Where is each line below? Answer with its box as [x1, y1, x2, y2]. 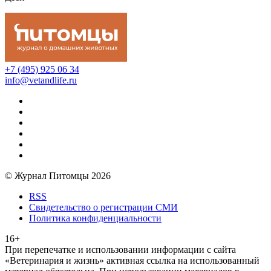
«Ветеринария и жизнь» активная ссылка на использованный [5, 255, 260, 266]
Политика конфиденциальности [29, 212, 162, 223]
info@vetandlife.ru [5, 74, 77, 85]
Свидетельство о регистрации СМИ [29, 201, 178, 212]
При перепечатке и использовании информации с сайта [5, 244, 236, 255]
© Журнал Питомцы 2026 [5, 170, 111, 181]
